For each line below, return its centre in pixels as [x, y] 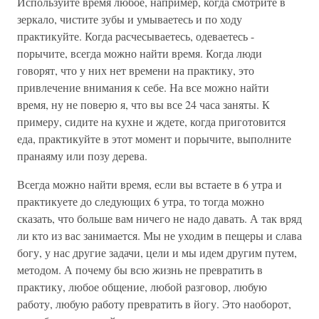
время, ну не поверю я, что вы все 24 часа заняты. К [143, 104]
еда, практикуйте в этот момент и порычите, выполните [154, 138]
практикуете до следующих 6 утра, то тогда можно [141, 201]
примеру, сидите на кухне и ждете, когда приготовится [151, 121]
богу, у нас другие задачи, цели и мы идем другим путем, [157, 252]
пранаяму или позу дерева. [82, 156]
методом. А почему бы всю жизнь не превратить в [140, 270]
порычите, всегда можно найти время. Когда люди [140, 53]
